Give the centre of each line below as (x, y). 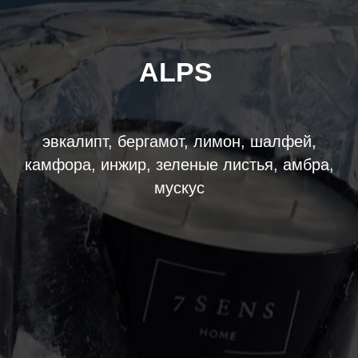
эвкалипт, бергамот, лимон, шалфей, (179, 141)
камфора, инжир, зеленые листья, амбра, (179, 165)
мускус (179, 188)
